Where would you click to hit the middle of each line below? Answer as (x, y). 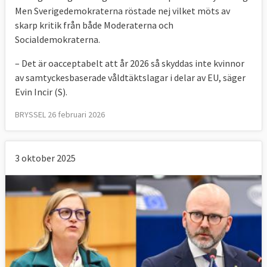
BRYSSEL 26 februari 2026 (60, 114)
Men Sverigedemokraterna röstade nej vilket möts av (122, 10)
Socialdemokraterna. (58, 39)
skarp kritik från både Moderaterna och (94, 25)
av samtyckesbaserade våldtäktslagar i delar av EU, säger (130, 77)
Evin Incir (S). (41, 91)
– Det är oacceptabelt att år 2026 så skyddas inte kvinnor (130, 63)
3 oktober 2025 (45, 158)
